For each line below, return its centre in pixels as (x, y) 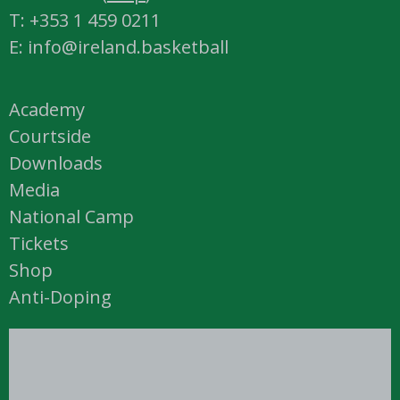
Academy (47, 110)
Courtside (50, 137)
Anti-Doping (60, 297)
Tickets (39, 244)
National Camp (71, 217)
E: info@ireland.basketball (119, 47)
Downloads (56, 163)
